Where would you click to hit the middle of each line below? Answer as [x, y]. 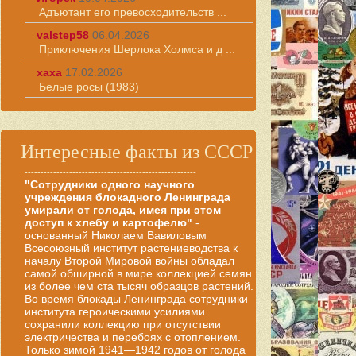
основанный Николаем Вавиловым [116, 235]
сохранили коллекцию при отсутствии [123, 324]
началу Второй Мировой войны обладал [130, 261]
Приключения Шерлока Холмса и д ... [137, 49]
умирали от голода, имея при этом [123, 210]
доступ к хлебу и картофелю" [108, 222]
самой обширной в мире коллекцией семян [138, 273]
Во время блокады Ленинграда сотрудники [136, 299]
